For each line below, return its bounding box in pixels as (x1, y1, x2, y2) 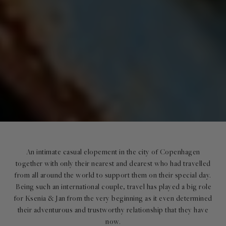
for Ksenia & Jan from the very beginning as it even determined (14, 195, 212, 203)
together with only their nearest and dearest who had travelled (15, 160, 211, 168)
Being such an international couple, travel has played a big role (14, 184, 212, 192)
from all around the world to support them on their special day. (15, 172, 211, 180)
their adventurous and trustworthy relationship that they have (17, 207, 209, 215)
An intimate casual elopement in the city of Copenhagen (26, 149, 200, 157)
